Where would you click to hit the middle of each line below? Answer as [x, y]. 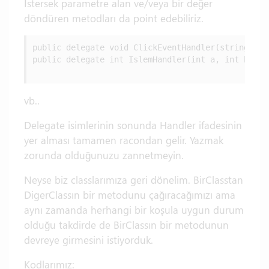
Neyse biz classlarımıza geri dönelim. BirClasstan [134, 180]
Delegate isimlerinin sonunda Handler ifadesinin [133, 125]
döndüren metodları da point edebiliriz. [114, 18]
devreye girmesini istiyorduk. [89, 240]
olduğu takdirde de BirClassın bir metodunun [126, 225]
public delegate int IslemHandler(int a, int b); [145, 59]
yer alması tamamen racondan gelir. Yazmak [124, 140]
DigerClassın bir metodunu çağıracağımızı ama [130, 195]
